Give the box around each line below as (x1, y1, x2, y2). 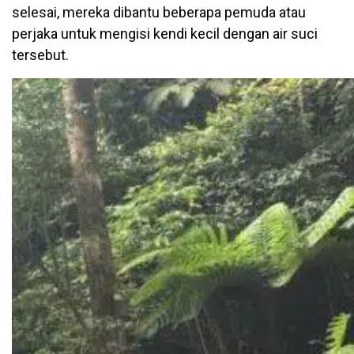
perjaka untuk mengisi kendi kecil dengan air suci (12, 24, 318, 42)
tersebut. (12, 46, 69, 63)
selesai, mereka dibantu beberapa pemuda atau (12, 3, 306, 21)
